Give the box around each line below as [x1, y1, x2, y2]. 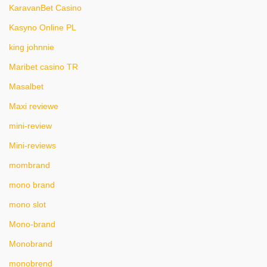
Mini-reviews [9, 141, 56, 150]
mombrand [9, 160, 50, 170]
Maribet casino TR [9, 62, 78, 72]
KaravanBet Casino [9, 3, 82, 13]
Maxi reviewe [9, 101, 58, 111]
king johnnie [9, 42, 54, 52]
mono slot [9, 200, 46, 209]
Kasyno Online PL [9, 23, 76, 32]
